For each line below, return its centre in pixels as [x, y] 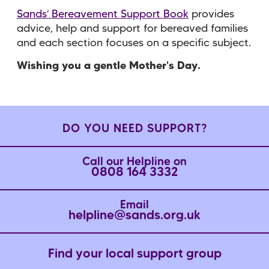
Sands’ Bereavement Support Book [103, 14]
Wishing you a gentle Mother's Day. [109, 66]
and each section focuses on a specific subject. [134, 43]
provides [211, 14]
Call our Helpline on [134, 162]
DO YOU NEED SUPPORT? [134, 129]
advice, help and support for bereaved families [132, 29]
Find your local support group [134, 255]
